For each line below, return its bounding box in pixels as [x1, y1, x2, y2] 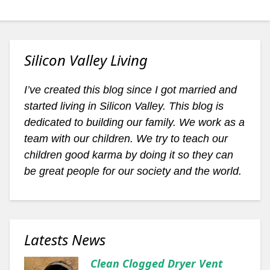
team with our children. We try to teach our [24, 133, 228, 145]
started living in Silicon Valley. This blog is [24, 100, 224, 112]
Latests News [24, 230, 105, 250]
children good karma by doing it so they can [24, 149, 233, 161]
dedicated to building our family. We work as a [24, 116, 245, 128]
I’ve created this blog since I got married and [24, 84, 237, 96]
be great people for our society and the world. [24, 165, 242, 177]
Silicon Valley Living [24, 50, 148, 70]
